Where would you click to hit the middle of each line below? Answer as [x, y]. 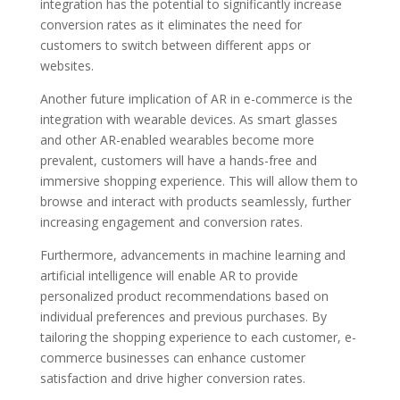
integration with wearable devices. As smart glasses [188, 119]
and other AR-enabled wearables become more [177, 139]
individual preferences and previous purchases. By [183, 316]
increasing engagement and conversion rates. [171, 221]
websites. [67, 65]
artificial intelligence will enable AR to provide [169, 275]
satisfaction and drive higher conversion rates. [172, 378]
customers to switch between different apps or [175, 45]
